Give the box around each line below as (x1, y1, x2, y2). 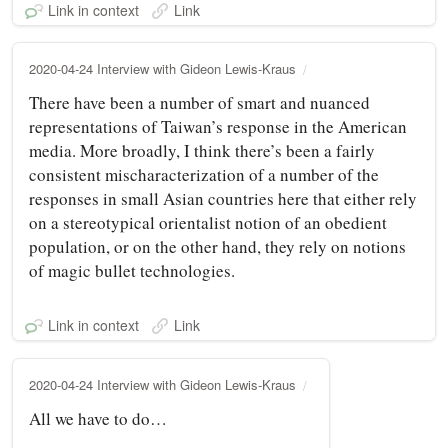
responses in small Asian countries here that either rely (29, 186, 417, 210)
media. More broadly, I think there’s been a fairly (29, 138, 375, 162)
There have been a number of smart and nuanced (29, 90, 370, 114)
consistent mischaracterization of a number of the (29, 162, 379, 186)
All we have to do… (29, 406, 167, 430)
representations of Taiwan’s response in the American (29, 114, 407, 138)
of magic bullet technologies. (29, 258, 235, 282)
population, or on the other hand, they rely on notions (29, 234, 406, 258)
